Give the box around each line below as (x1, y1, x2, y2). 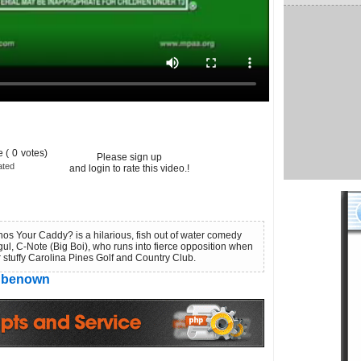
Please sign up (96, 151, 162, 163)
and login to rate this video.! (68, 163, 189, 174)
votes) (20, 147, 48, 159)
